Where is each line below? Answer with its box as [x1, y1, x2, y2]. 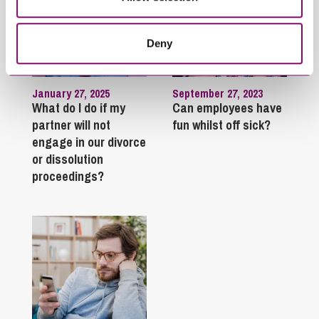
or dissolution [32, 150, 103, 168]
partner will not [32, 115, 110, 134]
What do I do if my [32, 98, 125, 117]
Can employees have [172, 98, 282, 117]
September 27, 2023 [172, 85, 263, 101]
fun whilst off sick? [172, 115, 271, 134]
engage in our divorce [32, 132, 146, 151]
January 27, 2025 [32, 85, 110, 101]
